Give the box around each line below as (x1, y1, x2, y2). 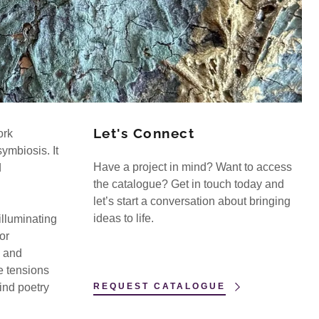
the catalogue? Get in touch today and (93, 178, 284, 190)
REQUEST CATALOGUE (93, 281, 226, 291)
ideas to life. (93, 212, 157, 224)
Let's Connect (93, 125, 195, 141)
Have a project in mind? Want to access (93, 161, 292, 173)
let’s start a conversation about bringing (93, 195, 291, 207)
